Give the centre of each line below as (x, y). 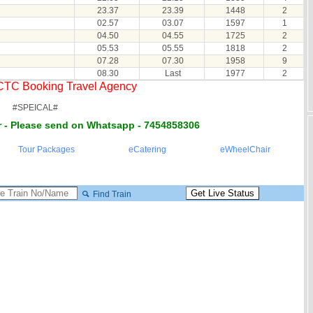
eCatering (147, 150)
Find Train (111, 194)
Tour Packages (46, 150)
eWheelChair (245, 150)
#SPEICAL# (35, 108)
